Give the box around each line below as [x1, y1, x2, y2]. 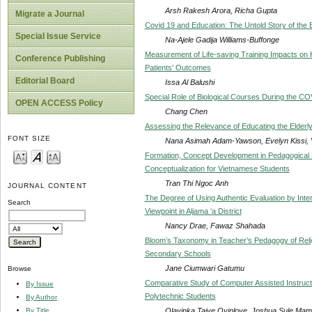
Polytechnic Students [144, 291, 216, 300]
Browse [8, 265, 31, 273]
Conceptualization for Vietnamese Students [144, 164, 290, 173]
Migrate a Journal [15, 9, 84, 19]
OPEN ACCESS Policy [15, 98, 103, 108]
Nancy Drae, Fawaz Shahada [164, 221, 265, 230]
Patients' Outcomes [144, 63, 211, 72]
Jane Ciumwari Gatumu [164, 263, 244, 272]
